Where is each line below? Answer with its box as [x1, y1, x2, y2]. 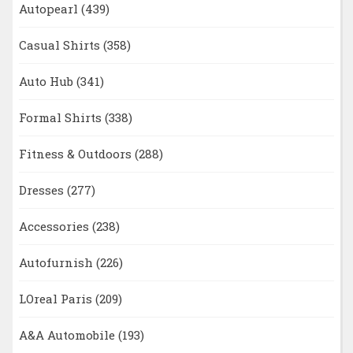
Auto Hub [18, 73, 76, 90]
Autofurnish [18, 255, 96, 271]
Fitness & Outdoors [18, 146, 135, 162]
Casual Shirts [18, 37, 103, 54]
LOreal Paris [18, 291, 95, 307]
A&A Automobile [18, 327, 118, 344]
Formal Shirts [18, 110, 105, 126]
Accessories [18, 218, 92, 235]
